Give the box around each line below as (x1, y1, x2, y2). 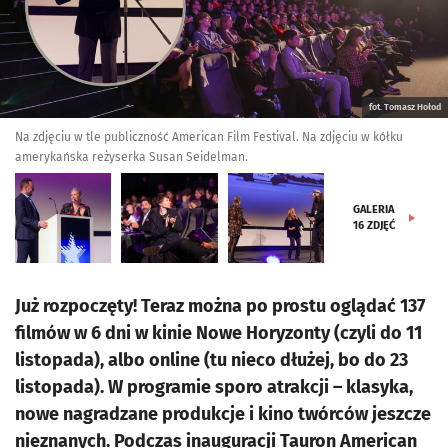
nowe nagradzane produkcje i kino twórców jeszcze (15, 403, 431, 425)
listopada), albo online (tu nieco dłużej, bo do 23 (15, 349, 408, 371)
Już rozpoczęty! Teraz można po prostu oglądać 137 (15, 295, 425, 317)
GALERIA (353, 203, 395, 216)
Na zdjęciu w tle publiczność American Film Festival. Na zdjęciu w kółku (15, 130, 403, 144)
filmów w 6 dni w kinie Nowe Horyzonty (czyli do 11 (15, 322, 422, 344)
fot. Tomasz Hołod (369, 102, 441, 112)
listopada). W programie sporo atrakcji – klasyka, (15, 376, 413, 398)
